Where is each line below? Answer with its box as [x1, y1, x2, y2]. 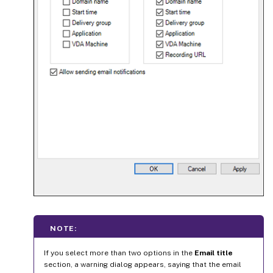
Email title [194, 248, 233, 257]
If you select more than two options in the [44, 248, 194, 257]
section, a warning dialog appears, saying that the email [44, 260, 241, 269]
